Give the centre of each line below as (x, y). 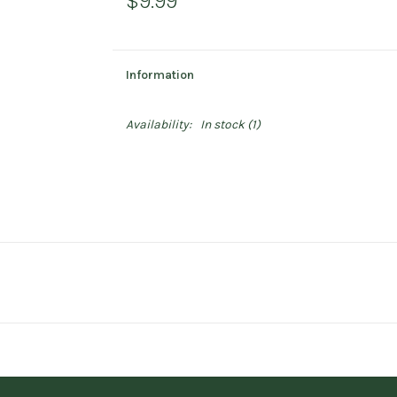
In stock (222, 125)
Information (160, 75)
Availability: (158, 125)
